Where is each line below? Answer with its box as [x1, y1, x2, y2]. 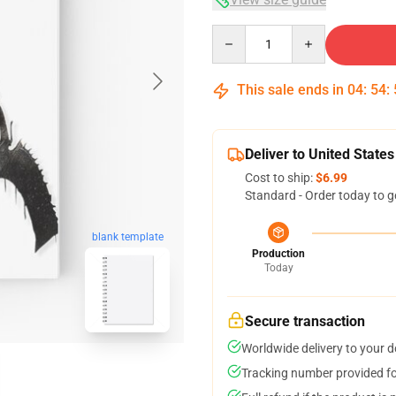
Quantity [211, 26, 260, 40]
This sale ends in [233, 81, 347, 98]
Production [252, 247, 305, 260]
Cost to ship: [245, 171, 316, 185]
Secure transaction [245, 313, 365, 330]
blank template [91, 231, 164, 244]
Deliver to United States [245, 146, 394, 163]
